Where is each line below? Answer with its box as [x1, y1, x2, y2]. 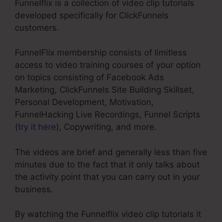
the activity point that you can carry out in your [15, 171, 200, 182]
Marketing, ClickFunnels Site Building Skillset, [15, 85, 194, 95]
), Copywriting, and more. [56, 122, 157, 132]
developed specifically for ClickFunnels [15, 10, 168, 20]
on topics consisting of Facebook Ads [15, 72, 164, 83]
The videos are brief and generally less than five [15, 147, 207, 157]
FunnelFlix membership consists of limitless [15, 48, 187, 58]
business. [15, 184, 53, 194]
